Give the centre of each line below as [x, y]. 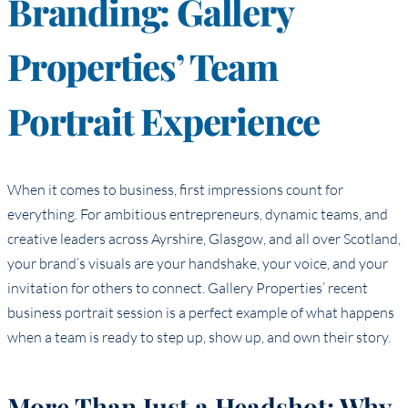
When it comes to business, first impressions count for [175, 190]
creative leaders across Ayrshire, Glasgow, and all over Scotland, [204, 239]
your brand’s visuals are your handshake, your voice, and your [198, 264]
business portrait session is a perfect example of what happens [201, 313]
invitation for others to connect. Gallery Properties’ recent [188, 288]
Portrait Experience [164, 121]
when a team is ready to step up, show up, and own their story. [199, 337]
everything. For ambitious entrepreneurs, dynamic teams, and [198, 214]
